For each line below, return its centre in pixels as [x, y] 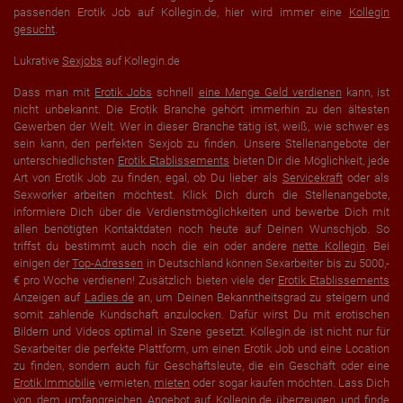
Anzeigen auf [49, 297]
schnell [175, 92]
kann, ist [366, 92]
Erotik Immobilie [55, 382]
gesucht [34, 29]
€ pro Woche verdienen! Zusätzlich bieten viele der [146, 280]
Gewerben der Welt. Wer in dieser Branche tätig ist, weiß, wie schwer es [201, 126]
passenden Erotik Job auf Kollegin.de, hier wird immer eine [181, 12]
